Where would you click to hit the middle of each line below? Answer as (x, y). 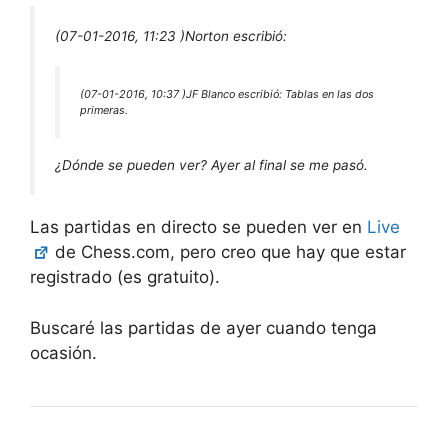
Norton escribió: (236, 35)
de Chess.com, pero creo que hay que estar (228, 252)
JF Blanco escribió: (235, 94)
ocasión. (63, 352)
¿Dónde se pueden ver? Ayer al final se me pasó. (211, 164)
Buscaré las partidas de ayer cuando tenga (203, 327)
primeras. (104, 110)
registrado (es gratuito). (125, 277)
